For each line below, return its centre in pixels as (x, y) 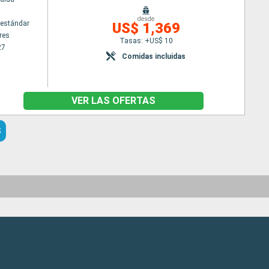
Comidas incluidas (154, 56)
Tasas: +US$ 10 (146, 41)
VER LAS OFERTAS (113, 101)
